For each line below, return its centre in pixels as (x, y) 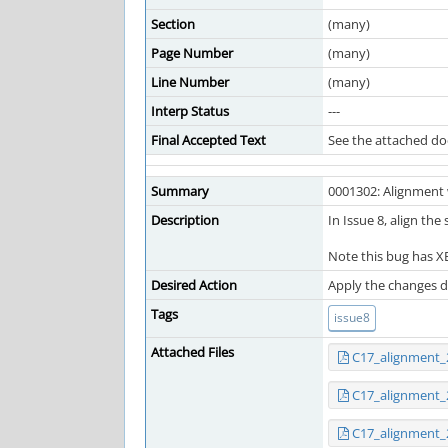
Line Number (190, 82)
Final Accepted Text (208, 140)
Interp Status (190, 111)
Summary (180, 191)
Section (173, 24)
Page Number (192, 53)
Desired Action (194, 285)
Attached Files (192, 352)
